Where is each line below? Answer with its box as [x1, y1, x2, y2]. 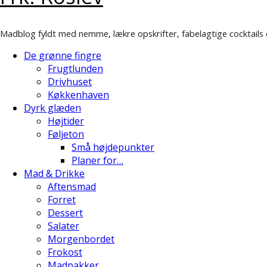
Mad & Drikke [24, 166, 85, 180]
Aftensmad [48, 179, 96, 193]
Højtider [48, 114, 84, 128]
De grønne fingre [24, 48, 101, 62]
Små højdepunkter [72, 140, 154, 154]
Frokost [48, 245, 82, 259]
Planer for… [72, 153, 123, 167]
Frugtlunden [48, 61, 103, 75]
